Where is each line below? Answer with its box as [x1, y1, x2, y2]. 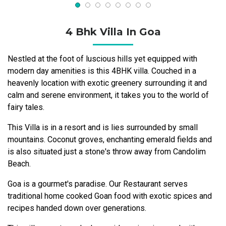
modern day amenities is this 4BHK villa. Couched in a [8, 66, 196, 76]
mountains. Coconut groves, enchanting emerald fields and [8, 135, 212, 144]
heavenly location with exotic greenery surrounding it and [8, 78, 207, 88]
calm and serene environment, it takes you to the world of [8, 90, 209, 100]
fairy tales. [8, 102, 44, 112]
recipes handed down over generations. [8, 203, 146, 213]
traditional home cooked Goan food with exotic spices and [8, 191, 212, 201]
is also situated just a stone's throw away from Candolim [8, 147, 206, 156]
